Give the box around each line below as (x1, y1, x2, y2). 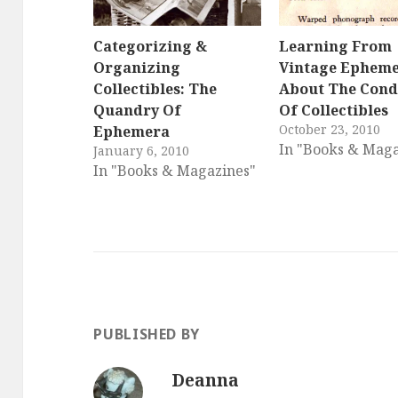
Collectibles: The (93, 79, 218, 99)
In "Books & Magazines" (93, 161, 257, 181)
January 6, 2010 (93, 142, 190, 160)
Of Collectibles (279, 100, 389, 121)
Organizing (93, 58, 181, 78)
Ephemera (93, 122, 171, 142)
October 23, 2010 (279, 121, 381, 139)
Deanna (171, 369, 240, 393)
